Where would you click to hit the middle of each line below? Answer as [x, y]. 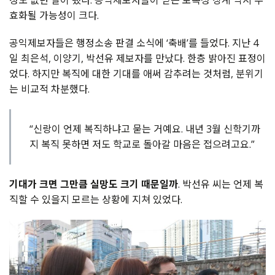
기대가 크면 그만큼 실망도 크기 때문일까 [94, 184]
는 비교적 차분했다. [49, 89]
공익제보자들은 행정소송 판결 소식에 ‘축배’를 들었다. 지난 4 [134, 43]
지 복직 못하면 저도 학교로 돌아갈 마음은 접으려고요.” [142, 144]
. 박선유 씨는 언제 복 [221, 184]
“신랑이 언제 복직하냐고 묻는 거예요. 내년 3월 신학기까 [145, 129]
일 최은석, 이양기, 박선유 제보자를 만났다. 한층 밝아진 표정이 [137, 58]
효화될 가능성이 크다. [54, 15]
